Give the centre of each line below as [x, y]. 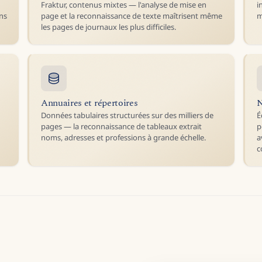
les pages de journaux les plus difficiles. [108, 27]
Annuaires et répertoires [89, 103]
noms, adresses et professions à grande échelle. [123, 137]
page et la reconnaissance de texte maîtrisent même [132, 15]
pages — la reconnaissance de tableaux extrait [121, 126]
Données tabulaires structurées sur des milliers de [127, 115]
